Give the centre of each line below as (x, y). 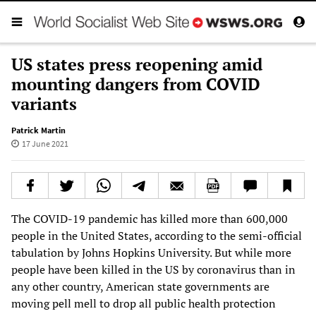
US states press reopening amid (137, 64)
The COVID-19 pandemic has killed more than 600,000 (150, 218)
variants (44, 103)
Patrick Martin (38, 130)
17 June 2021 (45, 143)
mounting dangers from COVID (136, 84)
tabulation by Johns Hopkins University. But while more (151, 252)
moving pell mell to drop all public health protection (144, 303)
